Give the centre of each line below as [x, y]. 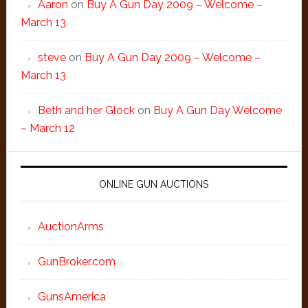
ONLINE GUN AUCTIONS [154, 184]
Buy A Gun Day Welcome [217, 110]
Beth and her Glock [86, 110]
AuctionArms [70, 227]
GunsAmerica [71, 297]
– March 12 [47, 128]
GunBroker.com [76, 262]
